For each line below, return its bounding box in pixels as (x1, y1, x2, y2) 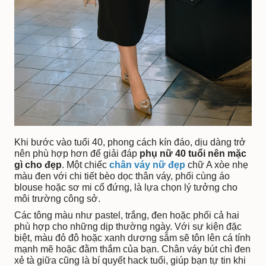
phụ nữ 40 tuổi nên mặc (140, 148, 246, 159)
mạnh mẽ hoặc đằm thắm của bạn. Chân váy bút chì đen (14, 244, 251, 255)
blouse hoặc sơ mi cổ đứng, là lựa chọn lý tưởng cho (14, 182, 237, 193)
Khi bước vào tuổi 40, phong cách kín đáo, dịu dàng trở (14, 137, 246, 148)
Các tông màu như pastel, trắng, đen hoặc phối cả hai (14, 210, 239, 221)
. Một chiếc (62, 160, 109, 170)
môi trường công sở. (14, 194, 100, 204)
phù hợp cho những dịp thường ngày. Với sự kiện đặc (14, 221, 242, 232)
